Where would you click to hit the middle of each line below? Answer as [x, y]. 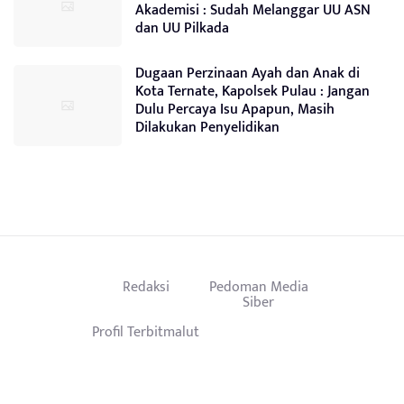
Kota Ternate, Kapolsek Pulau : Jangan [252, 92]
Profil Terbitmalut [146, 332]
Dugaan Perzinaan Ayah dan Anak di [248, 74]
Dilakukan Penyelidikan [207, 128]
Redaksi [146, 287]
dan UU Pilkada [182, 29]
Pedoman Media [258, 287]
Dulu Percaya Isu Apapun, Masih [235, 110]
